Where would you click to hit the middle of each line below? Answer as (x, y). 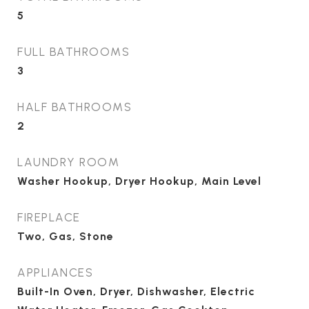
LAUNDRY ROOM (68, 162)
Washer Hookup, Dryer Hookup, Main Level (139, 181)
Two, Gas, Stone (66, 236)
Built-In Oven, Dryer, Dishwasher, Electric (136, 291)
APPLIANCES (55, 272)
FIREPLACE (49, 217)
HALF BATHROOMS (74, 107)
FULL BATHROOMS (73, 52)
